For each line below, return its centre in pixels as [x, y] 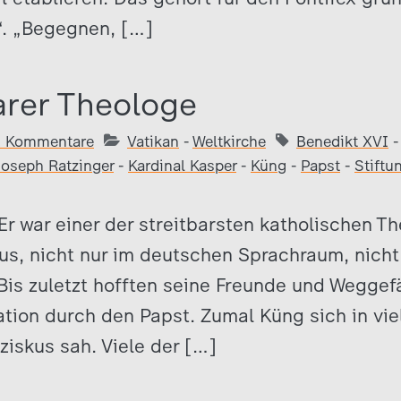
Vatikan [153, 141]
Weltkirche [229, 141]
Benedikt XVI [342, 141]
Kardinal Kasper [182, 166]
